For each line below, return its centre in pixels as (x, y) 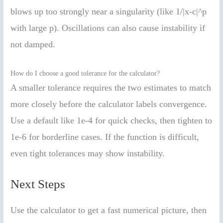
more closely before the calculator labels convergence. (109, 104)
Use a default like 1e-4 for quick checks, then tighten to (111, 120)
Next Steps (38, 184)
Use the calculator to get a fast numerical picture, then (109, 210)
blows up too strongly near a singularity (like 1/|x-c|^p (109, 12)
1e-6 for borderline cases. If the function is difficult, (105, 137)
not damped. (33, 45)
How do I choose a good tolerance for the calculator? (85, 73)
